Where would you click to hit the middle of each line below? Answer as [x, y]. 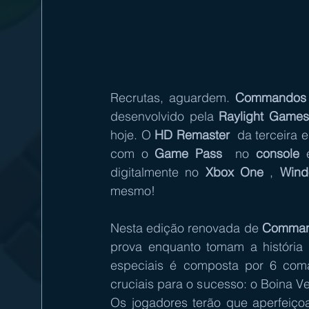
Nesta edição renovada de [186, 228]
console [278, 153]
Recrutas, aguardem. [173, 98]
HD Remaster [192, 135]
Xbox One [235, 172]
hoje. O [133, 135]
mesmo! [136, 191]
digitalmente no [158, 172]
